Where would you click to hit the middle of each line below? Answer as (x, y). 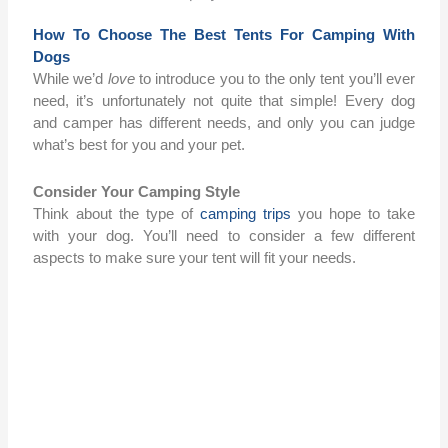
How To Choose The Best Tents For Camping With (224, 34)
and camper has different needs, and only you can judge (224, 122)
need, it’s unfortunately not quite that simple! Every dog (224, 100)
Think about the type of (116, 213)
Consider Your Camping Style (137, 191)
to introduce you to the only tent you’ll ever (274, 78)
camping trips (245, 213)
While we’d (70, 78)
